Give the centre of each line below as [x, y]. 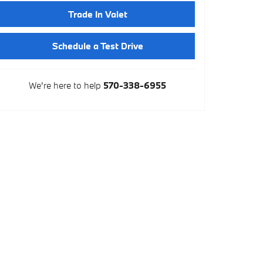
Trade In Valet [97, 14]
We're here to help [65, 85]
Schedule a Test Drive [97, 46]
